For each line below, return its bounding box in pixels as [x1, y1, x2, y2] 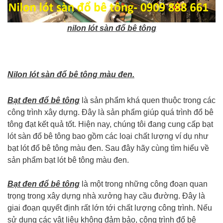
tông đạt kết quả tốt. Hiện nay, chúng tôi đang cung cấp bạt [7, 120, 213, 128]
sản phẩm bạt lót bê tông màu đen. [7, 156, 129, 164]
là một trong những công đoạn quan [80, 180, 208, 188]
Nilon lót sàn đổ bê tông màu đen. [7, 70, 134, 79]
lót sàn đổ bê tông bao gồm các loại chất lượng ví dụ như [7, 132, 209, 140]
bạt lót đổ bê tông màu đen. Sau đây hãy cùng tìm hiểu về [7, 144, 209, 152]
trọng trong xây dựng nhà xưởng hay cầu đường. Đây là [7, 192, 205, 200]
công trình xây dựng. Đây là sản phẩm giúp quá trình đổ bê [7, 108, 214, 116]
